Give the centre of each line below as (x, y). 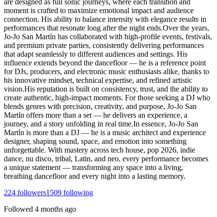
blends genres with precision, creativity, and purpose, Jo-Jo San (100, 106)
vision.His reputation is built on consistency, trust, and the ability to (106, 89)
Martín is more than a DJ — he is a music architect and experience (105, 132)
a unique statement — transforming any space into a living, (93, 167)
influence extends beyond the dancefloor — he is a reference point (105, 62)
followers (31, 192)
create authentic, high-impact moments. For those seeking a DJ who (107, 97)
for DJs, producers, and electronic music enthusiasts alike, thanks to (107, 71)
